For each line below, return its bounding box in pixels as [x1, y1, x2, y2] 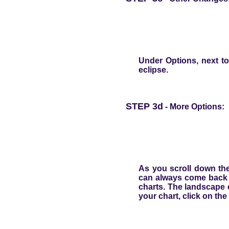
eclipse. [139, 65, 169, 74]
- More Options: [163, 102, 224, 111]
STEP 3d [125, 101, 163, 111]
